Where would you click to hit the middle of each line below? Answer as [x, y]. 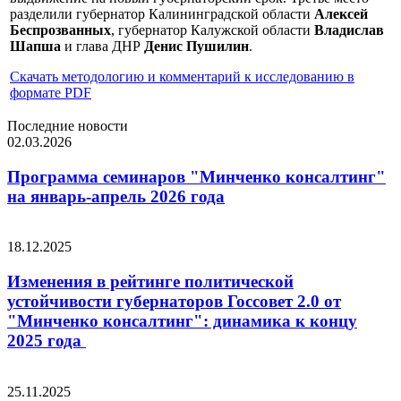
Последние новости [68, 125]
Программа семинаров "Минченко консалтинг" [196, 176]
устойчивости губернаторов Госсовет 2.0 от [174, 302]
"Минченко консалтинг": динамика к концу [182, 321]
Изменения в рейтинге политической [150, 282]
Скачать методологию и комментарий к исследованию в [182, 76]
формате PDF [51, 92]
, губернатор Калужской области [213, 30]
